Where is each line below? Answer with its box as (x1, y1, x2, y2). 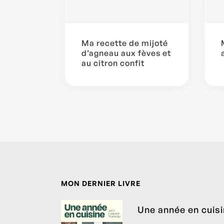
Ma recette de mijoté (81, 38, 168, 48)
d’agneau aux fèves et (81, 48, 171, 58)
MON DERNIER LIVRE (61, 179, 140, 188)
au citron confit (81, 58, 144, 68)
